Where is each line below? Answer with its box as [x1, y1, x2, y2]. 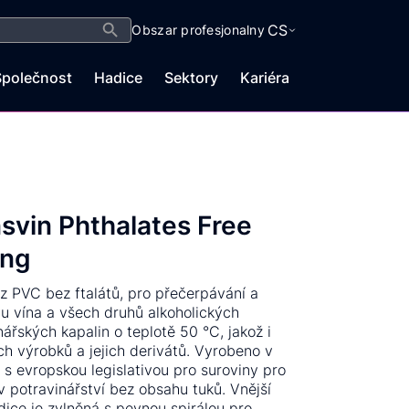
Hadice [93, 68, 142, 87]
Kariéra [239, 68, 289, 87]
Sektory [163, 68, 218, 87]
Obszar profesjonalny [131, 22, 265, 37]
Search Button [93, 10, 140, 28]
